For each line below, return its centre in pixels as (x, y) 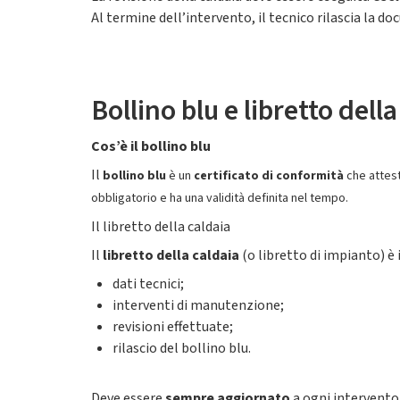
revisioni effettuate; (173, 327)
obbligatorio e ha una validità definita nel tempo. (220, 198)
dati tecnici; (148, 284)
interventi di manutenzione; (198, 305)
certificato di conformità (269, 176)
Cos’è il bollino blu (151, 146)
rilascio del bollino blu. (182, 348)
